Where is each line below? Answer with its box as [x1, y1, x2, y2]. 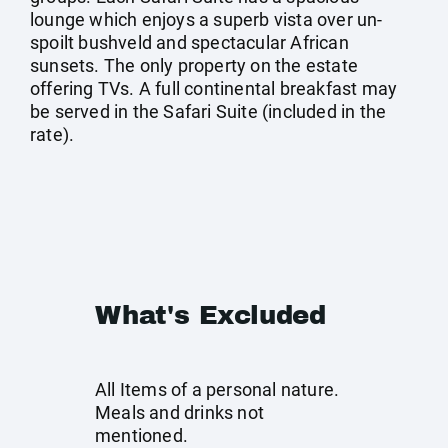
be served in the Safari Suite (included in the [30, 101, 387, 122]
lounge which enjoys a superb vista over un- [30, 9, 383, 30]
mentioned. [95, 425, 188, 446]
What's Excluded [95, 301, 326, 329]
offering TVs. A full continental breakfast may [30, 78, 398, 99]
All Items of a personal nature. [95, 379, 340, 400]
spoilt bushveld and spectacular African [30, 32, 349, 53]
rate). [30, 124, 75, 145]
